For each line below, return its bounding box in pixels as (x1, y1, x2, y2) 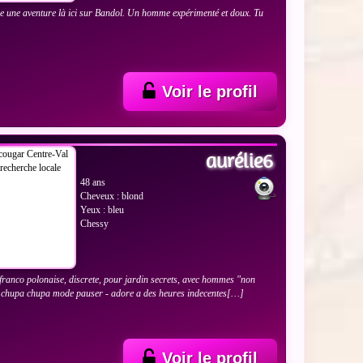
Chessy (80, 217, 109, 229)
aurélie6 (205, 147, 273, 173)
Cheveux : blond (80, 190, 144, 202)
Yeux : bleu (80, 203, 125, 216)
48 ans (80, 176, 106, 188)
